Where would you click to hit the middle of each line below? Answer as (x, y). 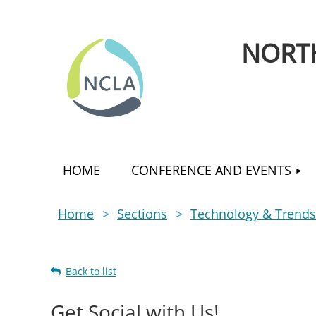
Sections (142, 214)
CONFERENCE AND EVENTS (211, 170)
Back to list (91, 271)
